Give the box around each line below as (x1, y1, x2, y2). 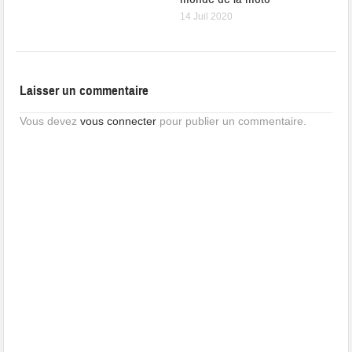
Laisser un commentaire (20, 82, 149, 100)
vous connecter (80, 115, 157, 128)
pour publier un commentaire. (156, 115, 307, 128)
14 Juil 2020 (180, 11, 233, 23)
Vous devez (20, 115, 81, 128)
